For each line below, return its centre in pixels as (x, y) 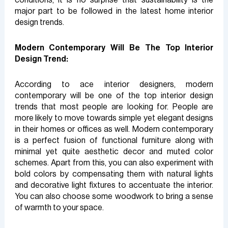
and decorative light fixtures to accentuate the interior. (114, 185)
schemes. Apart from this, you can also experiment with (114, 163)
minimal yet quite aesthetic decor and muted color (114, 151)
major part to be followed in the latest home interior (114, 11)
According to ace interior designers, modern (114, 84)
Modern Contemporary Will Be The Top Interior (114, 48)
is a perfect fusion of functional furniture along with (114, 140)
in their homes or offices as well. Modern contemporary (114, 129)
